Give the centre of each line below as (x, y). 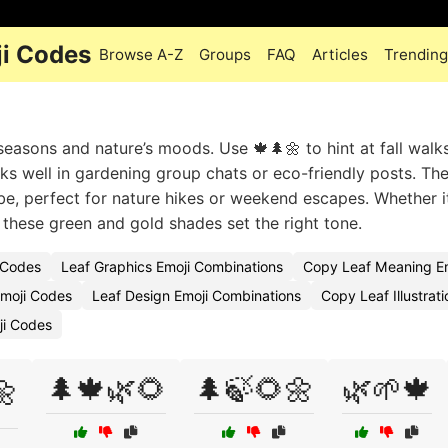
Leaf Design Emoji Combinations (196, 295)
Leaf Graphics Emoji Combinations (172, 266)
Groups (225, 54)
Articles (340, 54)
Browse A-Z (141, 54)
